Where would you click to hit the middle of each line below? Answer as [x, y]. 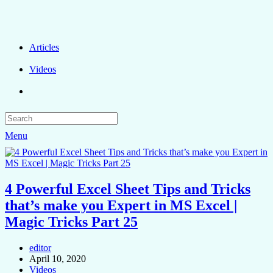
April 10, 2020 [58, 258]
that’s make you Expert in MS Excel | [121, 205]
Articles [44, 47]
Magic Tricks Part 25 [71, 222]
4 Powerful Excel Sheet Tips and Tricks [128, 189]
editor [40, 247]
